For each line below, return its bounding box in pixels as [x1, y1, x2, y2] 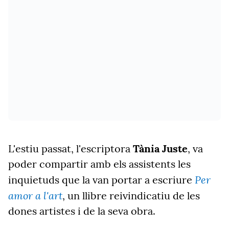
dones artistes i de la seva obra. [8, 204, 155, 217]
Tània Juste [133, 142, 188, 155]
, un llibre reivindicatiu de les [62, 189, 200, 202]
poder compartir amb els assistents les [8, 157, 191, 170]
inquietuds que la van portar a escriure [8, 173, 195, 186]
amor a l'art [8, 189, 62, 202]
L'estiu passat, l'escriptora [8, 142, 133, 155]
